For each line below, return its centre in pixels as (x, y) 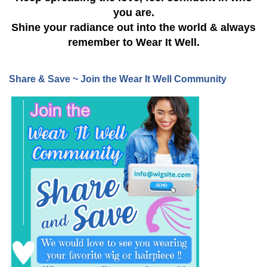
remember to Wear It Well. (133, 43)
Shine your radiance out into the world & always (133, 28)
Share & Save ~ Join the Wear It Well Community (118, 79)
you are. (133, 13)
